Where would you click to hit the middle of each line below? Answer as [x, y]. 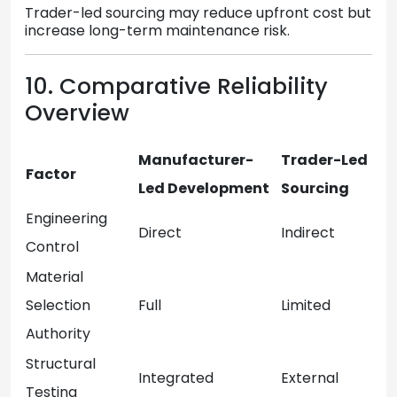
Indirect [308, 232]
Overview [77, 113]
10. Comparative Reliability [176, 86]
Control [52, 246]
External [310, 378]
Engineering [66, 218]
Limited [306, 305]
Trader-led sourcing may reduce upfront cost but [198, 12]
